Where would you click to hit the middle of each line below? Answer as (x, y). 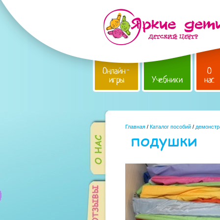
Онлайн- (116, 71)
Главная (135, 127)
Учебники (167, 80)
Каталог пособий (170, 127)
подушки (164, 140)
